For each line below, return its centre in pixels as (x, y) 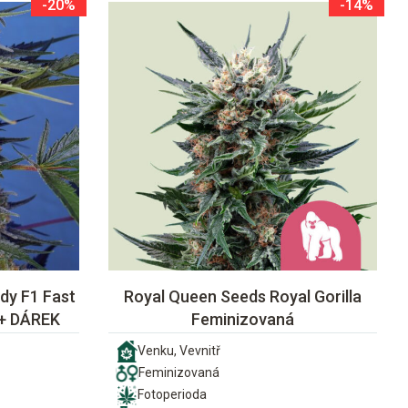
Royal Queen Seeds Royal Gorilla (243, 296)
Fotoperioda (172, 395)
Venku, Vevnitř (179, 351)
